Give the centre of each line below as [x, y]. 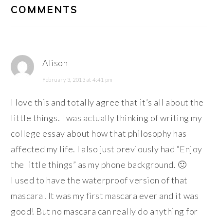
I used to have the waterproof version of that [99, 180]
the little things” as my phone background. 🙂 [99, 165]
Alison [55, 63]
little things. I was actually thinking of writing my [107, 118]
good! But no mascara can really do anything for [104, 211]
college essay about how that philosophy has [99, 134]
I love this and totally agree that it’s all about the [107, 102]
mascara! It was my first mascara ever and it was [105, 196]
